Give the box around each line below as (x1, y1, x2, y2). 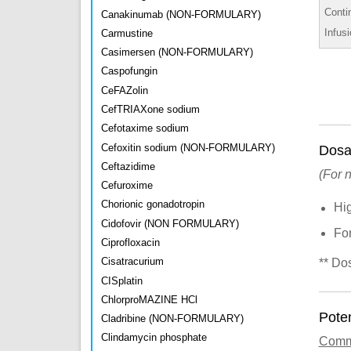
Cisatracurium (101, 255, 164, 268)
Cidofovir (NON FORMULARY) (101, 217, 239, 230)
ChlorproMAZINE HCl (101, 293, 197, 306)
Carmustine (101, 27, 153, 39)
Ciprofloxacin (101, 237, 160, 248)
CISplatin (101, 274, 143, 287)
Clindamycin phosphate (101, 331, 207, 344)
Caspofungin (101, 65, 157, 78)
